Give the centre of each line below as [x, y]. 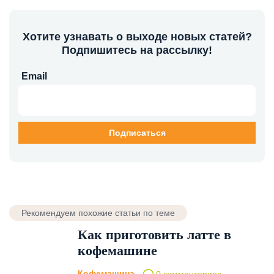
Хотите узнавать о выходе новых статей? [137, 36]
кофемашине [117, 250]
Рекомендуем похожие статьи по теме [98, 213]
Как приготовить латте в [154, 234]
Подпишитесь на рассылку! [137, 50]
